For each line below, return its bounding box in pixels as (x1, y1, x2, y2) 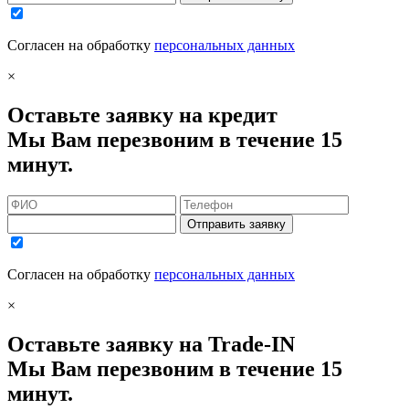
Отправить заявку (187, 216, 286, 231)
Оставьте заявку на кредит (7, 103, 278, 127)
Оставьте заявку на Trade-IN (7, 331, 295, 356)
